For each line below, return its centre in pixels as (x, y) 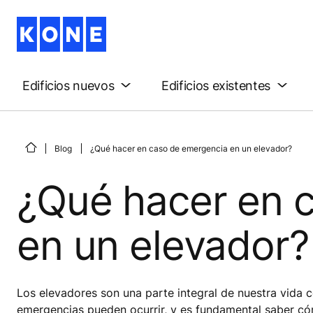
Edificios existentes (216, 85)
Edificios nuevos (68, 85)
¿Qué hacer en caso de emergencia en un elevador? (191, 148)
